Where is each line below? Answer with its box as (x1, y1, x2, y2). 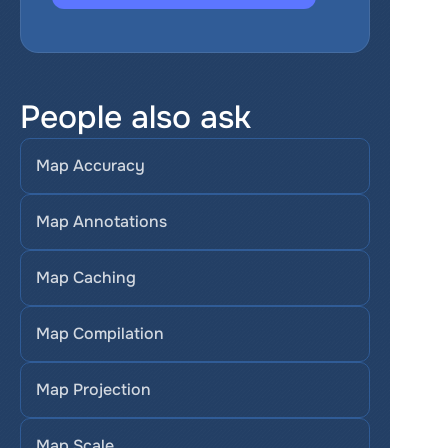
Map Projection (36, 379, 151, 400)
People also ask (20, 97, 251, 138)
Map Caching (36, 267, 136, 288)
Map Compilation (36, 323, 164, 344)
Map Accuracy (36, 155, 145, 176)
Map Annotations (36, 211, 167, 232)
